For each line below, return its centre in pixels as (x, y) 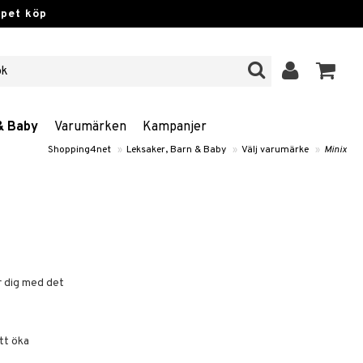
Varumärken (90, 127)
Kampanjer (175, 127)
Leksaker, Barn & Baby (176, 150)
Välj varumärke (275, 150)
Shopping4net (79, 150)
